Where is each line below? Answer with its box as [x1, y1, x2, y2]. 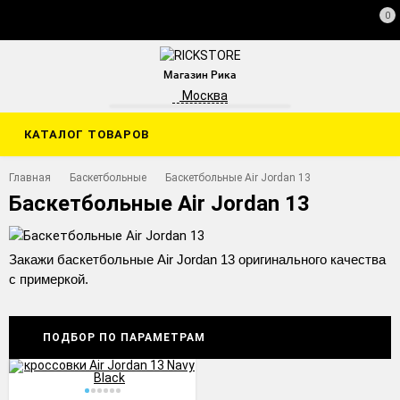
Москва [182, 87, 228, 103]
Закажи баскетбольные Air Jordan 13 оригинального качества [9, 251, 386, 267]
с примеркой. [9, 271, 88, 287]
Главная [9, 171, 51, 184]
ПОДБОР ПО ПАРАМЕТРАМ [43, 330, 205, 344]
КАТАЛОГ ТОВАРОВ [24, 127, 149, 141]
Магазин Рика [163, 68, 237, 81]
